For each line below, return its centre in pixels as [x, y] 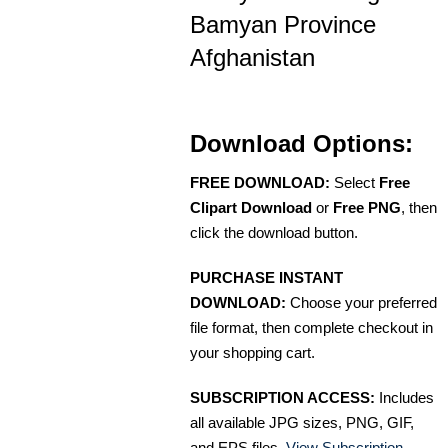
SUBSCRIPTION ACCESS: [282, 397]
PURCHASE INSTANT [266, 277]
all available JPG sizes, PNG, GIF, [302, 422]
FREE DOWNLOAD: [260, 182]
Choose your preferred [361, 302]
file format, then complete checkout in [311, 327]
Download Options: [301, 143]
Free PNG [367, 207]
